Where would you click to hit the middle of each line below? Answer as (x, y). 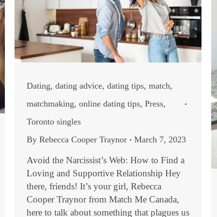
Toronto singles (54, 122)
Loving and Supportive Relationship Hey (104, 173)
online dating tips (109, 104)
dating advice (79, 86)
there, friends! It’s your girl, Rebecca (94, 186)
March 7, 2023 (160, 140)
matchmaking (50, 104)
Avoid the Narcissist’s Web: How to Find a (106, 160)
